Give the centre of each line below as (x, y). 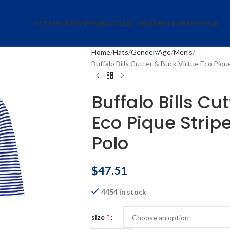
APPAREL (94, 23)
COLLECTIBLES (133, 23)
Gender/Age (151, 52)
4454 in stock (123, 192)
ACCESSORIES (57, 23)
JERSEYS (188, 23)
